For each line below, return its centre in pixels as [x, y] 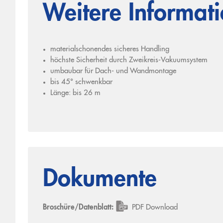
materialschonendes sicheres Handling [110, 50]
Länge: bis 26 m [75, 93]
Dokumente [100, 180]
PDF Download [155, 208]
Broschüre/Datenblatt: [78, 208]
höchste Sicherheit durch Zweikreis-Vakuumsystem [129, 60]
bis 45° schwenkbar [81, 82]
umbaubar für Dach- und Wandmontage [113, 71]
